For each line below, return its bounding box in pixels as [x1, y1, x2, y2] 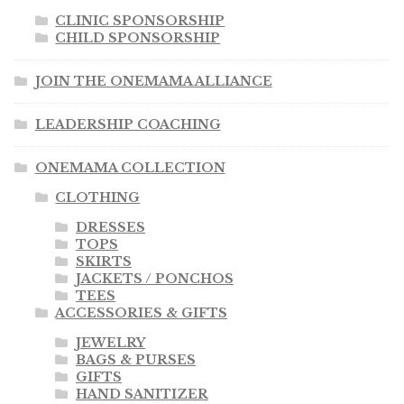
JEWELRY [75, 335, 145, 352]
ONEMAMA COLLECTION [34, 160, 225, 177]
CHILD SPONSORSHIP [55, 30, 221, 47]
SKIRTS [75, 253, 132, 271]
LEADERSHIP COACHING [34, 116, 221, 133]
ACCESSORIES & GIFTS [55, 305, 228, 322]
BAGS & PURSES [75, 352, 196, 369]
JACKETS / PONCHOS [75, 271, 234, 288]
